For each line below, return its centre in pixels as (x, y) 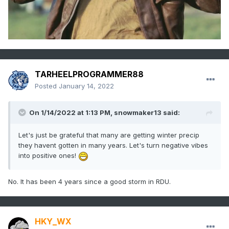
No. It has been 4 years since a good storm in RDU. (89, 181)
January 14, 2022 (86, 86)
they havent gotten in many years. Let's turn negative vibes (113, 145)
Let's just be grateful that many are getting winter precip (109, 135)
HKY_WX (53, 222)
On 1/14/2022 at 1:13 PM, (72, 113)
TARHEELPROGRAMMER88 (89, 74)
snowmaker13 (138, 113)
